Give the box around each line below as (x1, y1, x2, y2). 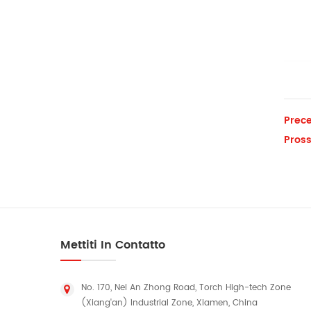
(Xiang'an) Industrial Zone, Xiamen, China (81, 296, 258, 310)
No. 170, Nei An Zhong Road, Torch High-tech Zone (81, 281, 291, 294)
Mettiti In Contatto (60, 236, 165, 254)
